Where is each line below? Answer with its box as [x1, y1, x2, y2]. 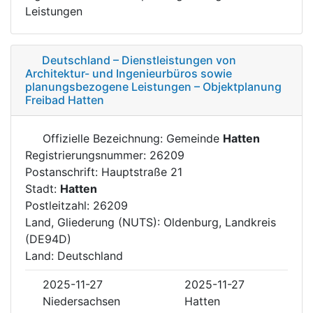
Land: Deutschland [25, 248, 123, 263]
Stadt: [25, 181, 60, 196]
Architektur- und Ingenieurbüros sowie [25, 66, 232, 80]
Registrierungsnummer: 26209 [25, 147, 184, 162]
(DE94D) [25, 231, 71, 246]
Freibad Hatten [25, 92, 104, 107]
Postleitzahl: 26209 [25, 198, 128, 212]
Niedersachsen [43, 293, 120, 308]
